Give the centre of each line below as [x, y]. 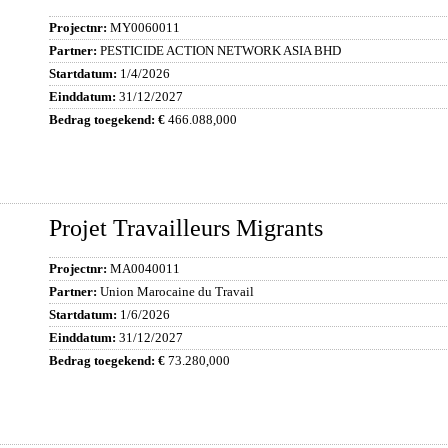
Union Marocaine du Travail [177, 291]
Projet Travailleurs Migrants [186, 228]
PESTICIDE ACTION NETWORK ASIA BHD [220, 50]
